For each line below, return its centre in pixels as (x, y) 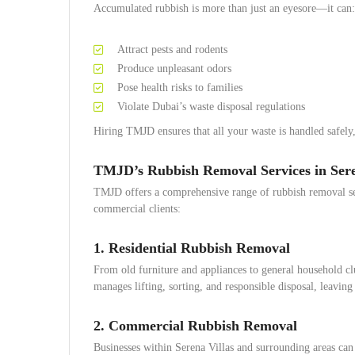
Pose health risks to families (180, 88)
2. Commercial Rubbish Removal (195, 326)
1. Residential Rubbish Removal (192, 248)
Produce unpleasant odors (174, 69)
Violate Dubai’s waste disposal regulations (211, 107)
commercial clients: (137, 209)
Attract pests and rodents (172, 50)
